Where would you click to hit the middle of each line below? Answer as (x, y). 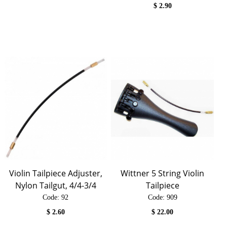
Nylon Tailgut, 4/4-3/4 (55, 185)
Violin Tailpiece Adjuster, (55, 173)
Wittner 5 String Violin (163, 173)
